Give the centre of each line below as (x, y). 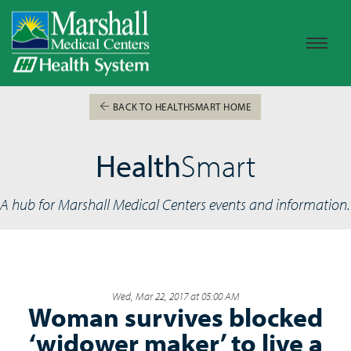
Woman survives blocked (175, 317)
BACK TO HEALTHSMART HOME (181, 107)
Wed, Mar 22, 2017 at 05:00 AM (175, 296)
